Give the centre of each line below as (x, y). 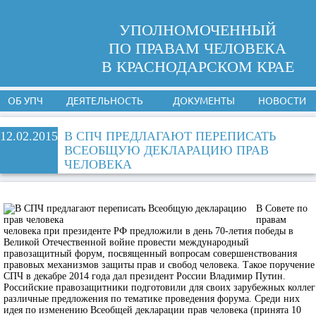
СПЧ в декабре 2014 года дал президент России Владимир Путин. (145, 276)
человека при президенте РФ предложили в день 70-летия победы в (148, 231)
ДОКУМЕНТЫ (203, 101)
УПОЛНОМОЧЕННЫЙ (197, 30)
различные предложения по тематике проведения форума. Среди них (152, 299)
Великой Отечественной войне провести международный (126, 242)
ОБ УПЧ (25, 101)
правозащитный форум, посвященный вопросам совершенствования (150, 254)
